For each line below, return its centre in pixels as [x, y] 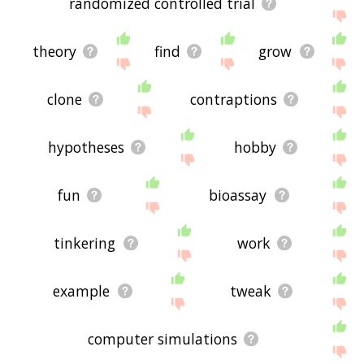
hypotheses [87, 147]
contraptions [234, 99]
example [82, 291]
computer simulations [162, 339]
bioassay [238, 195]
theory [54, 51]
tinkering [85, 243]
